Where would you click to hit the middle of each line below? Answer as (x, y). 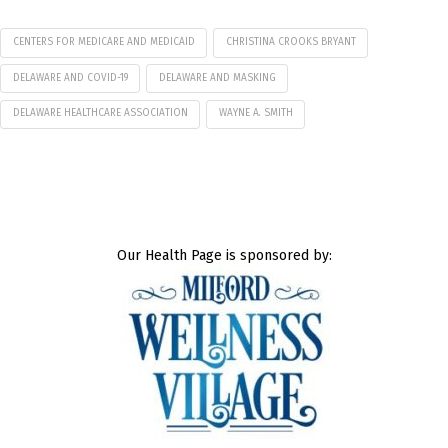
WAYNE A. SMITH (255, 113)
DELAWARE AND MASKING (217, 77)
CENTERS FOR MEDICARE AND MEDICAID (103, 41)
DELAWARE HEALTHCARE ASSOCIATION (100, 113)
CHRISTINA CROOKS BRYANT (290, 41)
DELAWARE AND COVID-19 (70, 77)
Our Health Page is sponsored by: (224, 256)
